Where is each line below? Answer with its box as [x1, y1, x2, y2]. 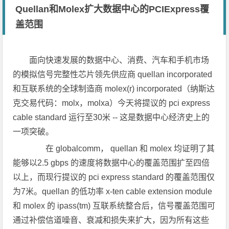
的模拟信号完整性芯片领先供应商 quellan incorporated [13, 70, 213, 79]
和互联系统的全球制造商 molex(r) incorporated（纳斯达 [13, 84, 215, 93]
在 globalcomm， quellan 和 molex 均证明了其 [29, 144, 215, 153]
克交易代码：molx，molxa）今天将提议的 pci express [13, 99, 211, 107]
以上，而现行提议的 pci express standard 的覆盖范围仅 [13, 173, 215, 181]
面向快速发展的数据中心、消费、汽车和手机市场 [29, 56, 210, 64]
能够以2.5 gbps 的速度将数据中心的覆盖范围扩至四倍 [13, 158, 210, 167]
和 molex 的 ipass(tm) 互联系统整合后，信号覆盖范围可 [13, 201, 216, 210]
